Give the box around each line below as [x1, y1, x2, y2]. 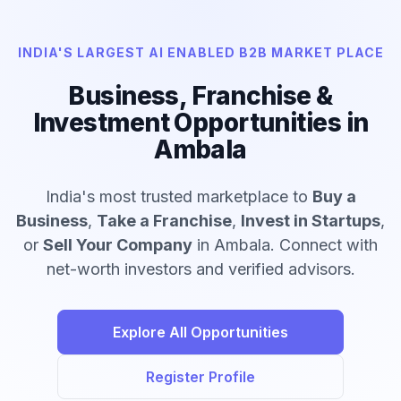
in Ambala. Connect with [192, 235, 378, 255]
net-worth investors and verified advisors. [46, 260, 355, 279]
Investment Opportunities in [32, 107, 369, 139]
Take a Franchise [97, 211, 232, 231]
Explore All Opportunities [113, 323, 288, 342]
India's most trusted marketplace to [45, 187, 312, 207]
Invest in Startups [241, 211, 380, 231]
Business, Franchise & [68, 81, 333, 112]
